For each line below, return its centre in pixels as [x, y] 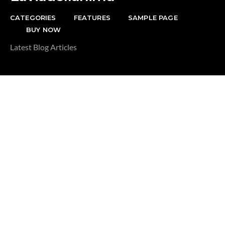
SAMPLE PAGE [153, 18]
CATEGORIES [33, 18]
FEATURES [92, 18]
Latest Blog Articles [43, 47]
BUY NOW [44, 30]
